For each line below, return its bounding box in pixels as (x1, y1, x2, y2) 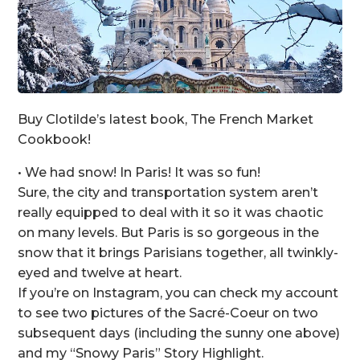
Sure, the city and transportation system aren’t (18, 185, 319, 201)
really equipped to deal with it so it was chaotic (18, 205, 324, 221)
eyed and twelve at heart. (18, 265, 182, 281)
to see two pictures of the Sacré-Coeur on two (18, 305, 319, 321)
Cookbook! (18, 132, 92, 148)
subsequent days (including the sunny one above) (18, 325, 341, 342)
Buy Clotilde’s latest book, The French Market (18, 112, 314, 128)
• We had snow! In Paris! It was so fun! (18, 165, 261, 181)
